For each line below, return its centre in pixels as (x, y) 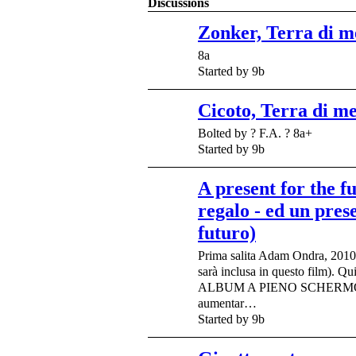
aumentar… (227, 303)
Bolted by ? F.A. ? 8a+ (255, 133)
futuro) (227, 232)
